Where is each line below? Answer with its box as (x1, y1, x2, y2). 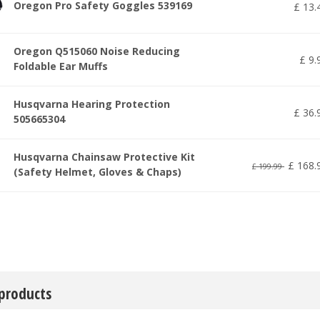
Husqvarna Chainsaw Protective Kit (14, 149, 195, 164)
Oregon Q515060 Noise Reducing (14, 44, 180, 58)
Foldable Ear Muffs (14, 59, 108, 73)
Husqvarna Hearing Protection (14, 96, 170, 111)
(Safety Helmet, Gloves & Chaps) (14, 164, 181, 179)
